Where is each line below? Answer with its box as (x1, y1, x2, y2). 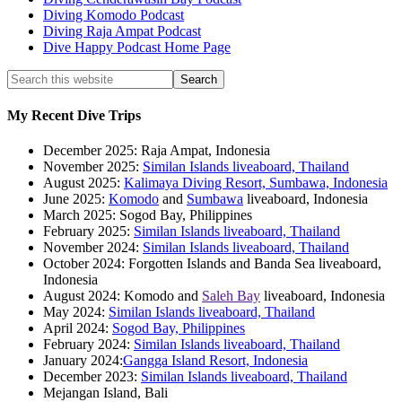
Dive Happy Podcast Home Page (43, 39, 231, 55)
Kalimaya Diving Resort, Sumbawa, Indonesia (124, 175, 388, 191)
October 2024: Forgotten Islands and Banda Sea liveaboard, (43, 256, 381, 272)
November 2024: (43, 240, 143, 256)
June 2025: (43, 191, 109, 207)
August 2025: (43, 175, 124, 191)
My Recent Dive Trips (7, 108, 141, 124)
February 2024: (43, 336, 134, 353)
